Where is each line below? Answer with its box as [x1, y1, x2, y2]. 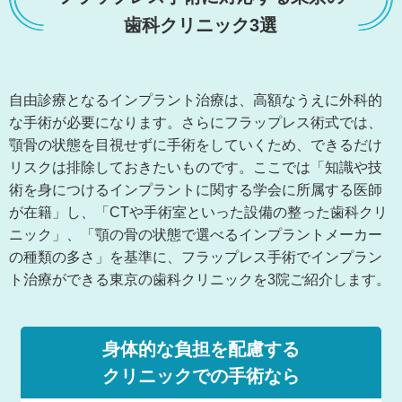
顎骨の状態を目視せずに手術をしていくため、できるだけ [9, 137, 382, 153]
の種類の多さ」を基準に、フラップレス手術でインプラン [9, 249, 382, 265]
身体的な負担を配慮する [102, 339, 300, 359]
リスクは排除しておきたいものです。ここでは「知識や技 [9, 160, 382, 175]
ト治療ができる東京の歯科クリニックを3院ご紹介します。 [9, 272, 390, 287]
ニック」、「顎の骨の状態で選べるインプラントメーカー [9, 227, 382, 242]
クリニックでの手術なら [102, 366, 300, 386]
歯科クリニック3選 [124, 15, 278, 35]
